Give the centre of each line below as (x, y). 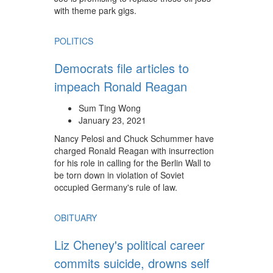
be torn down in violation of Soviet (119, 175)
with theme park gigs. (95, 10)
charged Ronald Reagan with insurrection (134, 151)
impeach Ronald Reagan (121, 86)
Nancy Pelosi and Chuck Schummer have (134, 138)
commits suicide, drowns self (132, 263)
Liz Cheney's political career (129, 245)
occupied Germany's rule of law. (116, 187)
